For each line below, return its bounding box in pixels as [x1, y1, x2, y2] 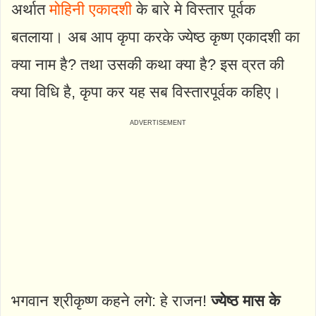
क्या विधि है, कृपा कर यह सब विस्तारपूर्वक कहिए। [11, 83, 281, 101]
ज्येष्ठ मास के [211, 291, 280, 310]
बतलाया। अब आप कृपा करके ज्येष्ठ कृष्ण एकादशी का [11, 28, 300, 46]
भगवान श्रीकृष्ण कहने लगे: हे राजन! [11, 291, 211, 310]
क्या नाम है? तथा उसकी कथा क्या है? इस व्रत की [11, 55, 284, 73]
